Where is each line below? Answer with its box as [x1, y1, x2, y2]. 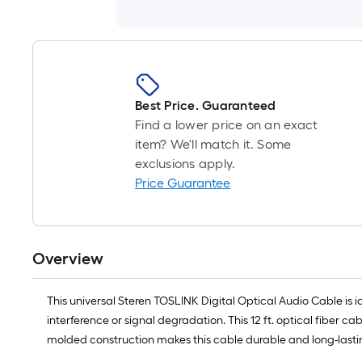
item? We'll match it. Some [135, 137, 292, 152]
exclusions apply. [135, 156, 236, 171]
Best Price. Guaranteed [135, 98, 276, 113]
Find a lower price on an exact [135, 117, 318, 133]
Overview [32, 249, 103, 268]
